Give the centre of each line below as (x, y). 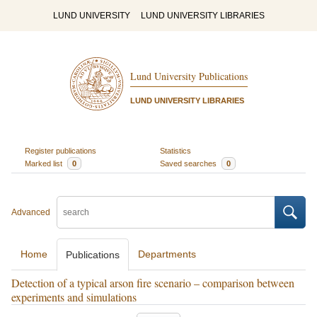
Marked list (44, 163)
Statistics (175, 150)
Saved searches (189, 163)
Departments (167, 254)
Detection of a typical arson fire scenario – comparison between (153, 283)
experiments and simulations (74, 297)
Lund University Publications (189, 76)
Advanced (31, 212)
